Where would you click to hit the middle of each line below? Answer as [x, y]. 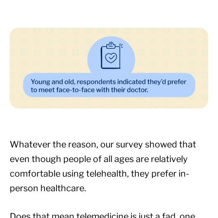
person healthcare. [48, 188]
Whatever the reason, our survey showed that [103, 144]
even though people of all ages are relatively [99, 159]
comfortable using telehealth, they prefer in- [100, 173]
